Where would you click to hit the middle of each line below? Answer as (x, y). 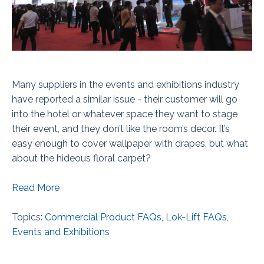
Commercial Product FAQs (103, 217)
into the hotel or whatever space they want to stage (125, 114)
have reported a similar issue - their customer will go (125, 100)
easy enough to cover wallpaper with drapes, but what (130, 144)
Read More (36, 188)
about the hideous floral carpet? (81, 159)
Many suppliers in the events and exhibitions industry (126, 85)
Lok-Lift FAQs (196, 217)
